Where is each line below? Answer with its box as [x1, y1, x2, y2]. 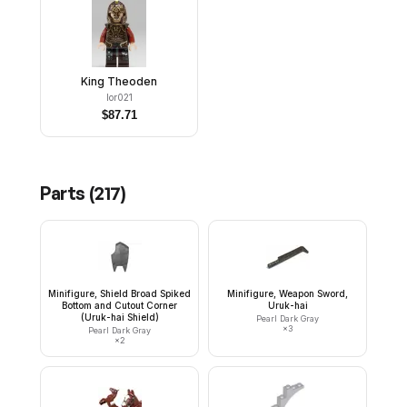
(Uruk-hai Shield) [80, 312, 159, 323]
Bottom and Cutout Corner [62, 300, 177, 311]
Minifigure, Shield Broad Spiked [48, 288, 191, 299]
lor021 [105, 92, 133, 103]
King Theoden [81, 74, 157, 88]
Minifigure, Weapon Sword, [227, 288, 348, 299]
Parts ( [40, 182, 94, 204]
